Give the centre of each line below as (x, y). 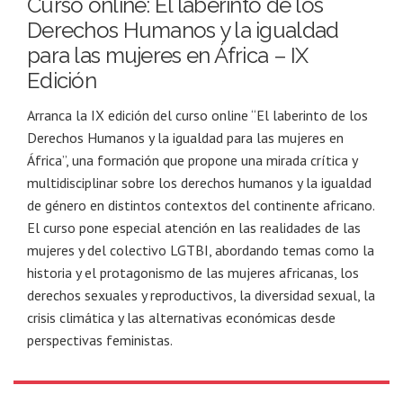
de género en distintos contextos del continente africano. (201, 206)
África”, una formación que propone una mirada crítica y (192, 161)
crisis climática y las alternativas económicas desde (181, 318)
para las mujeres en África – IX (168, 56)
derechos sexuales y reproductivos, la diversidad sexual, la (201, 296)
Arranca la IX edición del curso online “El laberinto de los (197, 116)
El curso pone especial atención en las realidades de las (194, 228)
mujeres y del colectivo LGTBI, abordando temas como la (201, 251)
